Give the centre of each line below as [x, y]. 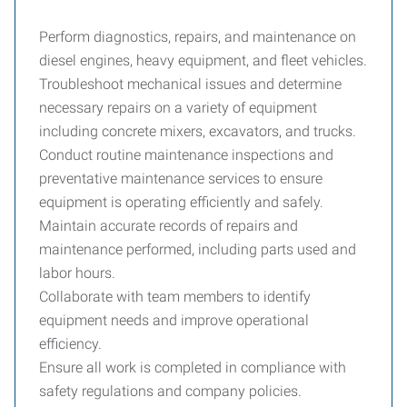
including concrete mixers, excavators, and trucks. [198, 131]
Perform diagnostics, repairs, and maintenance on [198, 37]
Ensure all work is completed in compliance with [193, 367]
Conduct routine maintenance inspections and [186, 155]
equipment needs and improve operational [174, 320]
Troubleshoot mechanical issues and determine [190, 84]
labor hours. [77, 273]
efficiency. [70, 344]
